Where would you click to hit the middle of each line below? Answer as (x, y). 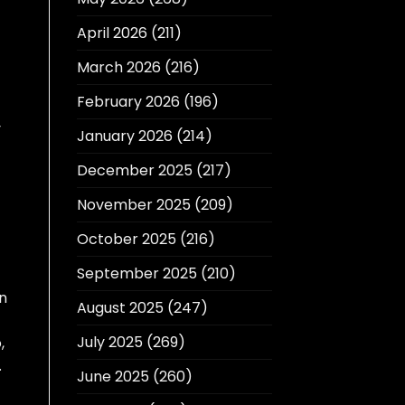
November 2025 (133, 205)
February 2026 (128, 102)
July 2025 (109, 343)
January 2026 (124, 137)
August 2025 (120, 308)
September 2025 (137, 274)
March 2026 (118, 68)
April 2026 (112, 33)
